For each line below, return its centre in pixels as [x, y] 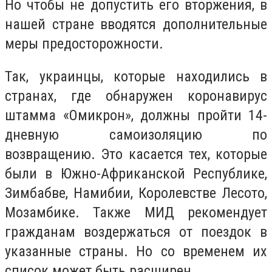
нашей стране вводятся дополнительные [136, 25]
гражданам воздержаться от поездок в [136, 232]
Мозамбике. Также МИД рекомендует [136, 212]
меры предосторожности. [84, 44]
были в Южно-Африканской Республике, [136, 173]
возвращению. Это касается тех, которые [136, 154]
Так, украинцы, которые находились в [136, 76]
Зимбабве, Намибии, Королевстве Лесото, [136, 193]
